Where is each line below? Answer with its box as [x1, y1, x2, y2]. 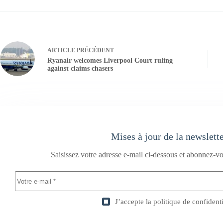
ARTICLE [47, 46, 75, 54]
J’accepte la [114, 198, 153, 206]
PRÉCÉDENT [75, 46, 114, 54]
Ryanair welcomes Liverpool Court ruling [47, 56, 173, 64]
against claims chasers [47, 64, 113, 72]
